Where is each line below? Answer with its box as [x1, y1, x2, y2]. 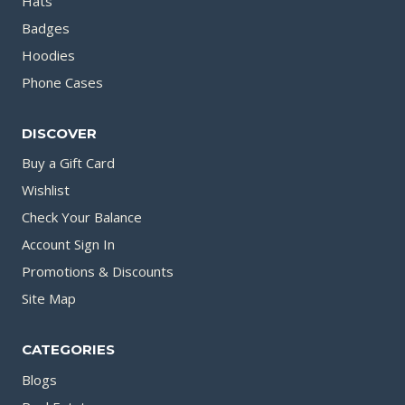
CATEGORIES [22, 341, 115, 358]
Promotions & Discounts [22, 262, 174, 281]
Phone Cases [22, 73, 103, 91]
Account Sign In [22, 235, 115, 254]
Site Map [22, 289, 76, 308]
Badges [22, 19, 70, 37]
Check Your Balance [22, 208, 142, 227]
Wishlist [22, 181, 70, 200]
